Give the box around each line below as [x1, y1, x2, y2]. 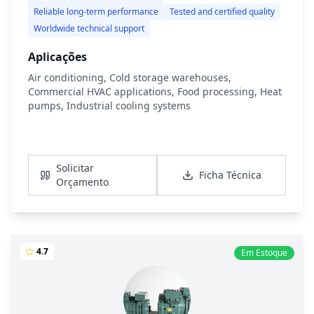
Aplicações [28, 49, 87, 64]
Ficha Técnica [198, 168, 261, 182]
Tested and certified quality [170, 6, 275, 18]
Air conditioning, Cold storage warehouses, [28, 71, 231, 84]
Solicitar [56, 161, 95, 175]
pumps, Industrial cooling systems [28, 99, 191, 112]
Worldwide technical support [34, 22, 144, 34]
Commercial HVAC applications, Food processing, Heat [28, 85, 282, 98]
